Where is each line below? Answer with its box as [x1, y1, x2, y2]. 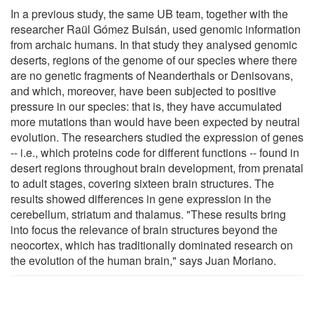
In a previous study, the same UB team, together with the [11, 5, 288, 22]
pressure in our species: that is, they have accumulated [11, 97, 282, 114]
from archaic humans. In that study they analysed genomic [11, 36, 297, 53]
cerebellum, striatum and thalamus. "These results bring [11, 205, 286, 222]
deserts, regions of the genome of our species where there [11, 51, 297, 68]
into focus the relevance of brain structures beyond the [11, 221, 278, 238]
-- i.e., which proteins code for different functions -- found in [11, 144, 299, 161]
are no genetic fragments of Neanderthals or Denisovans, [11, 67, 293, 83]
